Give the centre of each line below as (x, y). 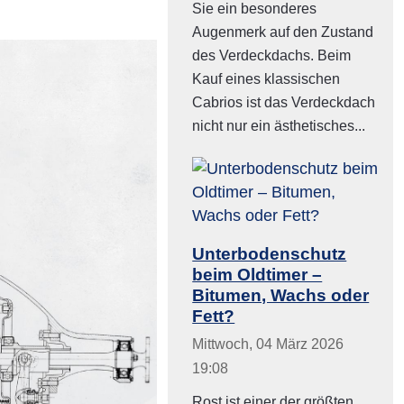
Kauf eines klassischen (266, 79)
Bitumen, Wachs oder (281, 294)
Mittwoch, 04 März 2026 (268, 344)
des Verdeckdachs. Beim (272, 56)
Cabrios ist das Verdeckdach (284, 103)
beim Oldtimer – (257, 274)
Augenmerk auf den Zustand (283, 32)
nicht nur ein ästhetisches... (279, 126)
